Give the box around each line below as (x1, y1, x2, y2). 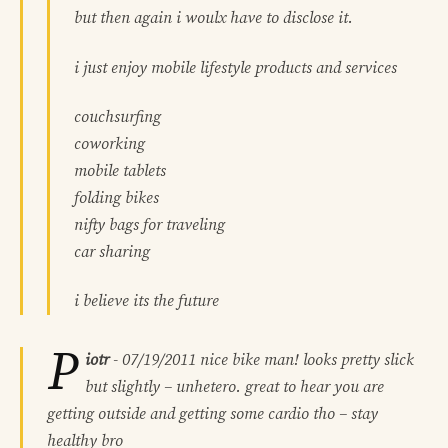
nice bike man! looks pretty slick (196, 350, 414, 371)
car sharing (74, 241, 150, 262)
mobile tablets (74, 160, 166, 181)
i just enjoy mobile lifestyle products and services (74, 57, 397, 78)
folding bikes (74, 187, 159, 208)
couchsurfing (74, 106, 161, 127)
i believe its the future (74, 291, 219, 312)
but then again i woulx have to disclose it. (74, 8, 353, 29)
